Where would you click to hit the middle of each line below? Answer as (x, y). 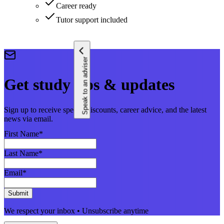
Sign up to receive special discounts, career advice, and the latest (105, 110)
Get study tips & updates (89, 84)
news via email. (28, 119)
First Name (21, 134)
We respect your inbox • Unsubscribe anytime (76, 211)
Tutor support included (92, 20)
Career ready (76, 6)
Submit (18, 193)
